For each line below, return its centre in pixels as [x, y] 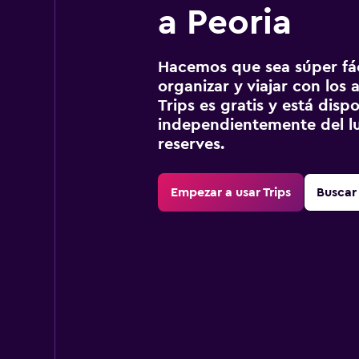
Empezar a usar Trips [230, 192]
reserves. [191, 144]
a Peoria [224, 22]
